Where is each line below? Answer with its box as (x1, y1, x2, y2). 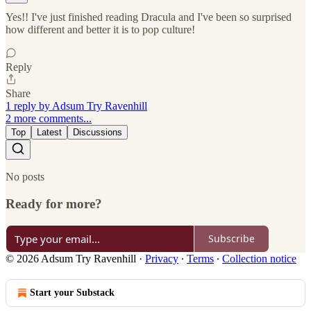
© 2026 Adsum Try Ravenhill (6, 252, 136, 264)
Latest (37, 127, 62, 138)
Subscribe (208, 232, 255, 246)
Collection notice (222, 252, 296, 264)
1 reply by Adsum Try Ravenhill (6, 100, 147, 112)
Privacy (145, 252, 178, 264)
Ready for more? (6, 196, 102, 211)
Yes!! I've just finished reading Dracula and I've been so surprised (6, 11, 292, 24)
